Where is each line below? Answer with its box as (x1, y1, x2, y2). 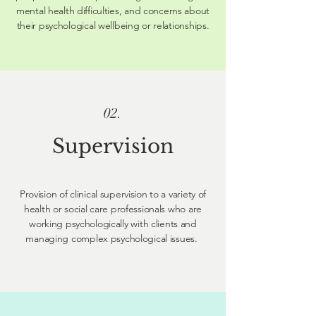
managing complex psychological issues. (25, 232, 200, 245)
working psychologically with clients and (29, 217, 197, 230)
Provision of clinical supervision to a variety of (19, 188, 207, 200)
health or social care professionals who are (24, 202, 202, 215)
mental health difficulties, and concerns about (16, 4, 210, 17)
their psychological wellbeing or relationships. (16, 19, 209, 32)
